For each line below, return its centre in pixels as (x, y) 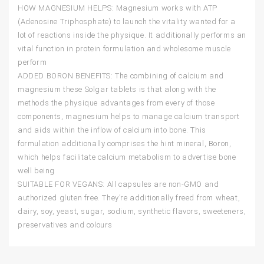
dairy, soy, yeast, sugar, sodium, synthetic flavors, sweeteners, (132, 212)
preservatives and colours (65, 225)
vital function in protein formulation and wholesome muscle (124, 49)
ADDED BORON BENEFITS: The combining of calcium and (121, 76)
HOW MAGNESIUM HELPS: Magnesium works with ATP (118, 8)
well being (36, 171)
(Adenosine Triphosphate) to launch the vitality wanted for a (127, 22)
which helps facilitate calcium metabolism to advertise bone (127, 157)
